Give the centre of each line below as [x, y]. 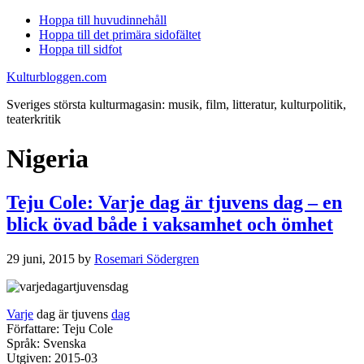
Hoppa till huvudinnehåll [103, 20]
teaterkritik [34, 119]
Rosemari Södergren [147, 258]
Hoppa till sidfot [80, 49]
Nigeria [48, 159]
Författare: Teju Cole [60, 328]
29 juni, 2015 [41, 258]
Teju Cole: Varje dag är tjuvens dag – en [174, 202]
